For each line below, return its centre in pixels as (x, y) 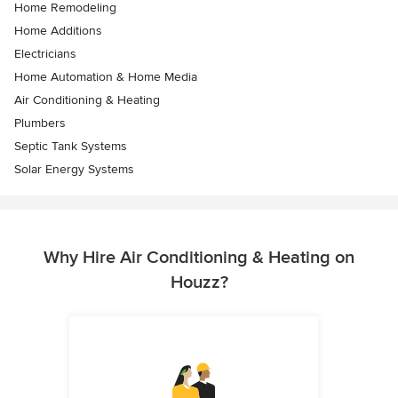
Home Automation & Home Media (106, 76)
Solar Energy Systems (74, 169)
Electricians (45, 53)
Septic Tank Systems (71, 146)
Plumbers (40, 123)
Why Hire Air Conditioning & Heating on (199, 257)
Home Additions (58, 30)
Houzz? (199, 282)
